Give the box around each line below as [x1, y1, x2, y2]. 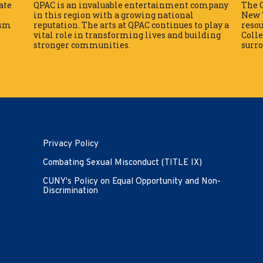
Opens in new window [97, 137, 182, 149]
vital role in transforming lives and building [33, 29, 221, 41]
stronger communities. [33, 39, 130, 50]
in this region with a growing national [33, 9, 194, 21]
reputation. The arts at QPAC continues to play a [33, 19, 229, 31]
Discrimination [42, 185, 98, 197]
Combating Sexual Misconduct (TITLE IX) [42, 157, 202, 168]
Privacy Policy [42, 138, 99, 150]
